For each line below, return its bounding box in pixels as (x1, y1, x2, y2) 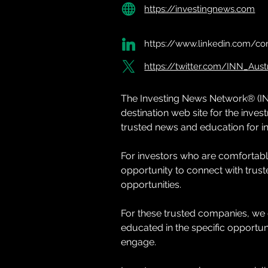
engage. (121, 236, 157, 248)
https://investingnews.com (144, 4, 255, 14)
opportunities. (121, 179, 182, 190)
